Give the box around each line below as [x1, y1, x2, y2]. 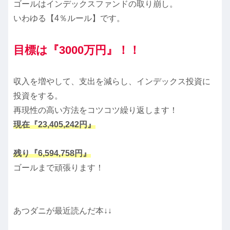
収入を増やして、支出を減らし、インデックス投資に [13, 77, 210, 86]
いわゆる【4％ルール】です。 [13, 14, 125, 23]
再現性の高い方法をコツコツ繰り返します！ [13, 106, 178, 115]
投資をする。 [13, 91, 63, 101]
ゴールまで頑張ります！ [13, 163, 104, 172]
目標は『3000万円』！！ [13, 44, 140, 57]
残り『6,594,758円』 [13, 149, 91, 158]
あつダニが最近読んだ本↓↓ [13, 206, 112, 216]
